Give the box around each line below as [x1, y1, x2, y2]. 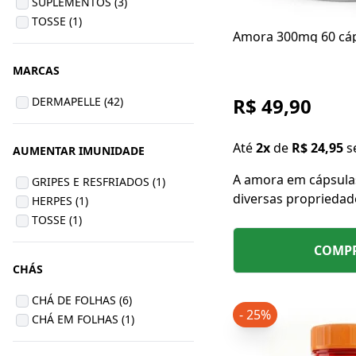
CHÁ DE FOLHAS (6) [32, 292, 132, 308]
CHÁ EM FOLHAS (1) [32, 311, 134, 327]
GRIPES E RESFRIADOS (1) [32, 174, 165, 189]
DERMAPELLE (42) [32, 94, 123, 109]
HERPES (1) [32, 193, 88, 208]
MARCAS [13, 63, 60, 78]
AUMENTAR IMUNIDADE [13, 143, 145, 158]
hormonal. [233, 247, 296, 265]
